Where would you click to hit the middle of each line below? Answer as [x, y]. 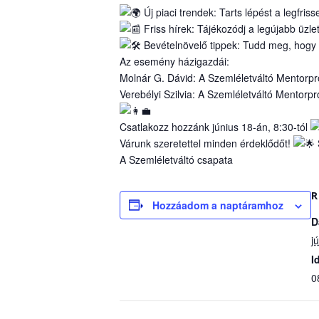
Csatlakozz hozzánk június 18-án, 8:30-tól [215, 126]
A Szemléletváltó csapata [176, 159]
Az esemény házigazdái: [174, 61]
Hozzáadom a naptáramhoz [218, 205]
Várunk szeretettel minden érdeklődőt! [206, 143]
